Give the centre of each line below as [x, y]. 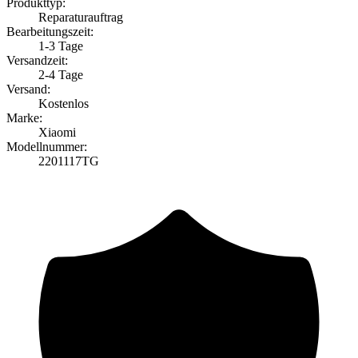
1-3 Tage [61, 46]
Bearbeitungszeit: [50, 31]
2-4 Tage [61, 74]
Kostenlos [64, 103]
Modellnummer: [47, 146]
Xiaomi [57, 132]
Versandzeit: [37, 60]
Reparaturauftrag [81, 17]
